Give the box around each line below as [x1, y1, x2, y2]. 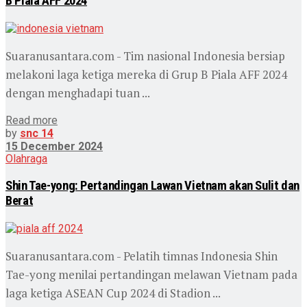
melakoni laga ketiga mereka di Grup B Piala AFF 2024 [5, 66, 287, 82]
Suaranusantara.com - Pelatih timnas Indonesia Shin [5, 247, 278, 264]
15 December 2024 [5, 139, 103, 153]
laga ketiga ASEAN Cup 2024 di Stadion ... [5, 284, 221, 301]
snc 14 [20, 126, 53, 140]
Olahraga [5, 152, 47, 166]
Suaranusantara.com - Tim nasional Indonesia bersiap [5, 47, 285, 64]
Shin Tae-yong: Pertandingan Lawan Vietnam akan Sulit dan [5, 177, 300, 193]
